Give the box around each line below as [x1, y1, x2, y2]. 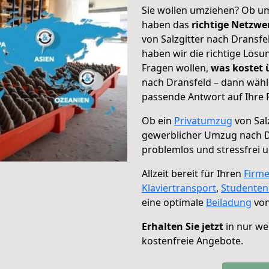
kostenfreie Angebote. [142, 234, 243, 247]
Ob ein [142, 114, 174, 127]
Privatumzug [174, 114, 232, 127]
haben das [142, 18, 192, 31]
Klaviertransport [142, 181, 216, 195]
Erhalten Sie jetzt [142, 220, 223, 233]
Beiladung [206, 196, 252, 209]
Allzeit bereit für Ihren [142, 167, 244, 180]
